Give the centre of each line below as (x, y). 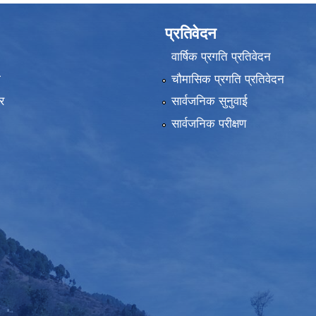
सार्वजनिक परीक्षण (208, 123)
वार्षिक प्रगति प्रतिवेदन (221, 57)
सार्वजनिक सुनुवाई (209, 102)
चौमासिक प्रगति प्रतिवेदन (227, 79)
